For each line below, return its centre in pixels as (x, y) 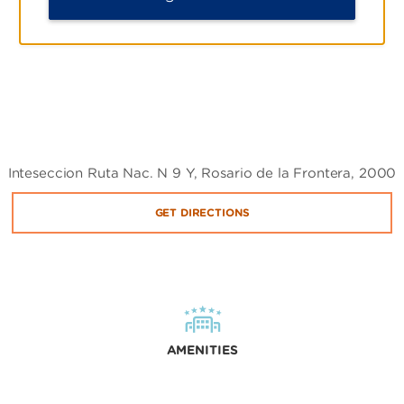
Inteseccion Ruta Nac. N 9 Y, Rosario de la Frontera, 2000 (202, 173)
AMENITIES (202, 349)
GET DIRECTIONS (202, 212)
